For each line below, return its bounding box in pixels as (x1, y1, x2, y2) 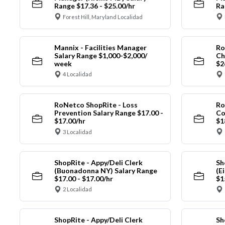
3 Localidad (63, 128, 92, 135)
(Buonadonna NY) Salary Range (54, 166, 157, 175)
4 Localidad (63, 71, 92, 78)
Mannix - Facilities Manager (54, 43, 147, 52)
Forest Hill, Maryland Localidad (63, 13, 143, 20)
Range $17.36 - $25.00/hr (54, 2, 135, 11)
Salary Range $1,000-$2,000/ (54, 51, 147, 60)
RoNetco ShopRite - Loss (54, 100, 138, 109)
